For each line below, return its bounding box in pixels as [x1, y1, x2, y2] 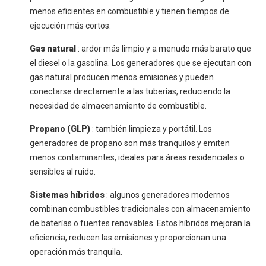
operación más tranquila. [30, 247, 122, 257]
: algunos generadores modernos [106, 190, 230, 200]
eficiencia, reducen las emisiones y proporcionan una [30, 233, 226, 243]
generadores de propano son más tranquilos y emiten [30, 138, 230, 148]
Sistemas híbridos [30, 190, 106, 200]
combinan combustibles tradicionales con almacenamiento [30, 204, 251, 214]
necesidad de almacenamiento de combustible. [30, 101, 207, 111]
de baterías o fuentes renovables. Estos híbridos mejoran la [30, 218, 251, 229]
